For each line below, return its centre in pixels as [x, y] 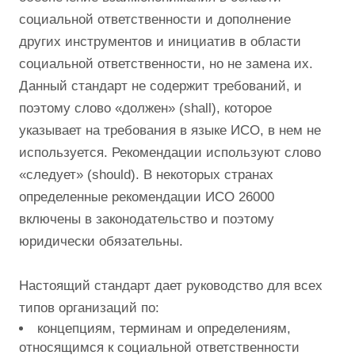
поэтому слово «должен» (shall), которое [145, 109]
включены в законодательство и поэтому [147, 219]
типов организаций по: [89, 308]
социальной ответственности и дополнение [155, 20]
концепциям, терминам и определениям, [164, 329]
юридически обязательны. [101, 242]
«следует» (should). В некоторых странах [146, 175]
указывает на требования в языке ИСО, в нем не [170, 131]
